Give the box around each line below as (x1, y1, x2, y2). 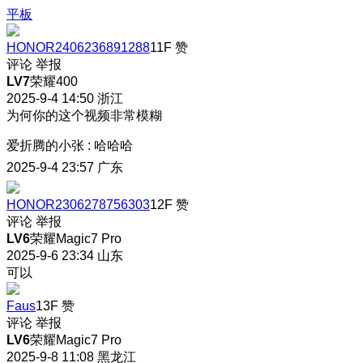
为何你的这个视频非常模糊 (6, 109, 162, 122)
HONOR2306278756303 (6, 198, 150, 211)
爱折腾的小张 (6, 139, 84, 152)
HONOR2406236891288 (6, 41, 150, 54)
